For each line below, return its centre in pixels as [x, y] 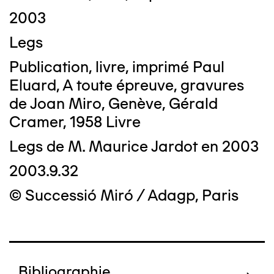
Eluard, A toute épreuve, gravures [127, 85]
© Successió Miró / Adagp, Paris [124, 195]
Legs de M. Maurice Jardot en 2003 [134, 146]
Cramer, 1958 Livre [75, 122]
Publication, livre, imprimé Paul [117, 67]
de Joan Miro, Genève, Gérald [113, 103]
